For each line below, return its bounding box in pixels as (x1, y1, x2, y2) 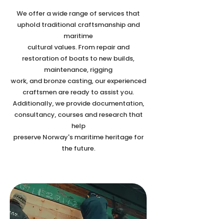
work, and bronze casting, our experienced (10, 76, 146, 86)
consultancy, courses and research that (14, 110, 143, 119)
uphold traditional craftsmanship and (17, 20, 140, 29)
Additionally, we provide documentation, (12, 99, 144, 108)
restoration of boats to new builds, (22, 54, 134, 63)
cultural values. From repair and (27, 43, 130, 52)
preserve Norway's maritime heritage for (13, 132, 144, 142)
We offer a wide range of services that (17, 9, 140, 18)
